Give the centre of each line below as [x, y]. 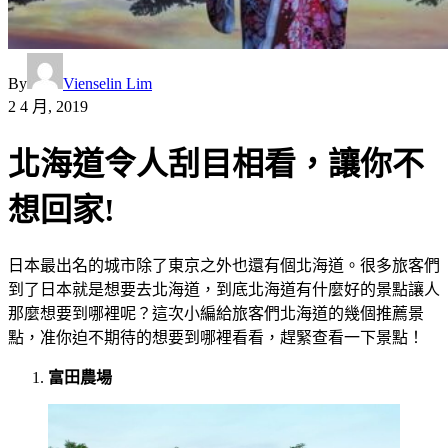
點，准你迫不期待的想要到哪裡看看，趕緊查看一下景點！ [216, 337]
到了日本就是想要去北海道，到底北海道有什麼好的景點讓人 [224, 289]
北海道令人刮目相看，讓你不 [216, 164]
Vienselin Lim [107, 83]
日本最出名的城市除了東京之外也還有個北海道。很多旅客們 [224, 265]
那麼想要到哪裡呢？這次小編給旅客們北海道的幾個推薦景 [216, 313]
